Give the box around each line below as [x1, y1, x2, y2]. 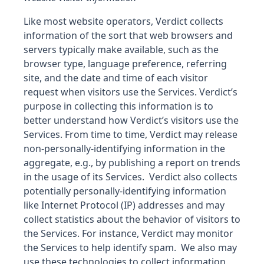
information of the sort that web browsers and [24, 29, 233, 42]
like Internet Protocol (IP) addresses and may [24, 199, 225, 212]
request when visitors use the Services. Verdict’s [24, 85, 237, 98]
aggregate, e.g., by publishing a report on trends [24, 156, 240, 169]
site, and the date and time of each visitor [24, 71, 208, 84]
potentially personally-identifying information [24, 184, 226, 197]
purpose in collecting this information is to [24, 100, 213, 113]
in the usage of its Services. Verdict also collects [24, 170, 237, 183]
